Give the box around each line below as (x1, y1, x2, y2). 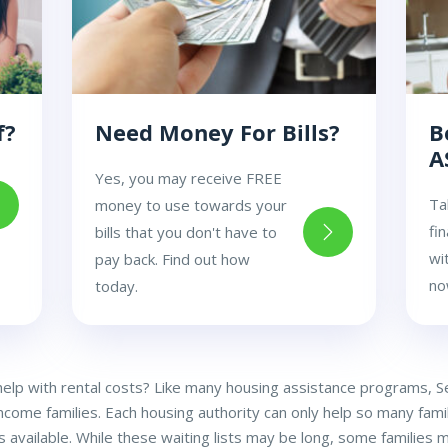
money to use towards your (95, 194, 288, 215)
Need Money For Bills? (95, 116, 341, 147)
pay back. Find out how (95, 248, 251, 269)
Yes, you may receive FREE (95, 167, 283, 188)
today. (95, 275, 139, 296)
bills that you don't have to (95, 221, 278, 242)
